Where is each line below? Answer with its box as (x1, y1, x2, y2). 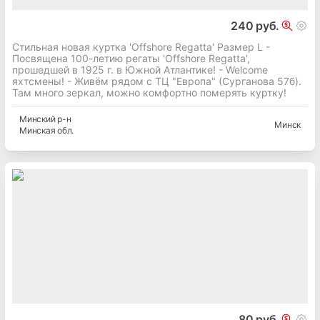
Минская (19, 125, 56, 136)
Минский (19, 114, 56, 125)
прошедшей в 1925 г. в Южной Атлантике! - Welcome (12, 64, 268, 76)
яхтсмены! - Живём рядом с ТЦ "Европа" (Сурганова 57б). (12, 75, 301, 88)
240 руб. (231, 19, 279, 34)
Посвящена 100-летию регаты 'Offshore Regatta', (12, 52, 250, 65)
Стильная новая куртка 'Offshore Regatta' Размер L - (12, 41, 270, 54)
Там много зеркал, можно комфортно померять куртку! (12, 86, 286, 99)
